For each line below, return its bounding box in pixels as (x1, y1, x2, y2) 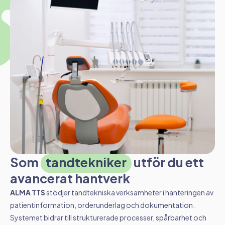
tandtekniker (46, 154, 127, 170)
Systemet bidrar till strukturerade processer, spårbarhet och (10, 213, 206, 222)
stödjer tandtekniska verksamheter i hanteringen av (45, 188, 213, 197)
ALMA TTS (10, 188, 45, 197)
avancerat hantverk (10, 170, 130, 186)
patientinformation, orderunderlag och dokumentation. (10, 200, 195, 209)
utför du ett (132, 154, 204, 170)
